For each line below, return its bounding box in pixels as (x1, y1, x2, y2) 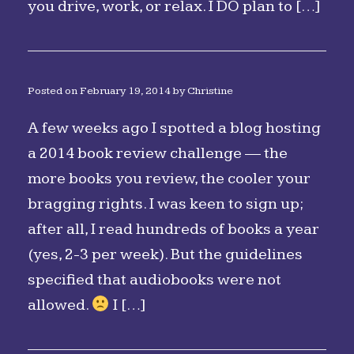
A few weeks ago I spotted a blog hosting (28, 119, 321, 137)
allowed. (28, 296, 92, 314)
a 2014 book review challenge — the (28, 144, 288, 163)
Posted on (35, 85, 80, 97)
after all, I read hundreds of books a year (28, 220, 319, 239)
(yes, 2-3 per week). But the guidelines (28, 245, 303, 264)
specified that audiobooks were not (28, 270, 281, 289)
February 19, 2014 (80, 85, 171, 97)
